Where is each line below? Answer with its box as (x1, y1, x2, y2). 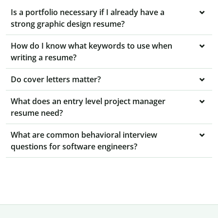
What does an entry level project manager (11, 96, 165, 107)
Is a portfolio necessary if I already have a (11, 7, 164, 18)
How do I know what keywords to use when (11, 40, 172, 52)
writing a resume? (11, 52, 76, 63)
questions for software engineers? (11, 141, 137, 152)
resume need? (11, 108, 63, 119)
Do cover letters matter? (11, 74, 101, 85)
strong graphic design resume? (11, 18, 125, 30)
